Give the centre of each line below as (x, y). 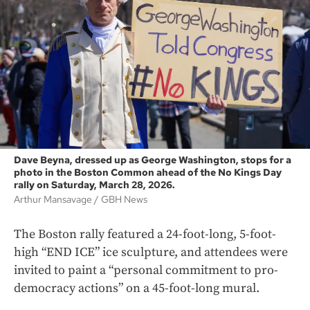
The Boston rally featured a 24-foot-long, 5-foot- (145, 235)
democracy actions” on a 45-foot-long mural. (137, 289)
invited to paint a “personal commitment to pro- (146, 271)
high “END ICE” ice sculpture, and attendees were (151, 253)
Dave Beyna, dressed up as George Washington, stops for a (153, 160)
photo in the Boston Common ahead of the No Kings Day (148, 173)
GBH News (124, 200)
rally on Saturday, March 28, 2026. (94, 185)
